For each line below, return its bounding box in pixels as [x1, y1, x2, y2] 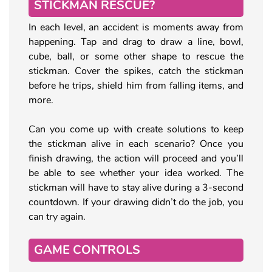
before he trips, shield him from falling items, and [29, 78, 243, 92]
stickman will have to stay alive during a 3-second [29, 180, 243, 194]
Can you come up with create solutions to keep [29, 122, 243, 136]
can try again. [29, 209, 86, 223]
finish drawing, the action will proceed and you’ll [29, 151, 243, 165]
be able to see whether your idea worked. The [29, 166, 243, 180]
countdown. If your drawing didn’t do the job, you [29, 195, 243, 209]
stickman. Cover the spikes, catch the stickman [29, 64, 243, 78]
